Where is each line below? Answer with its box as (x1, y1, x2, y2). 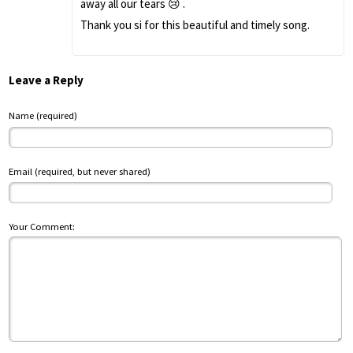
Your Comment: (9, 221, 75, 233)
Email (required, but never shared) (9, 165, 150, 177)
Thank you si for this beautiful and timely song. (80, 17, 310, 32)
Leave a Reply (9, 72, 84, 87)
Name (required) (9, 110, 77, 122)
